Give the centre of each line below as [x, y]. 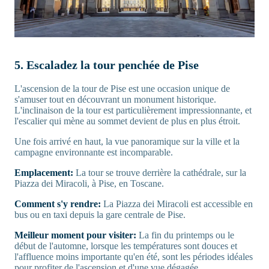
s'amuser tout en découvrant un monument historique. [115, 99]
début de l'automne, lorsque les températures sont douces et [126, 246]
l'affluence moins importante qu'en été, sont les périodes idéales [134, 256]
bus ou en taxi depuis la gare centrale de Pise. [100, 214]
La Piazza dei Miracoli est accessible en [178, 204]
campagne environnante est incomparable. [94, 152]
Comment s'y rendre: [59, 204]
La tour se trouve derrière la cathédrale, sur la [161, 172]
